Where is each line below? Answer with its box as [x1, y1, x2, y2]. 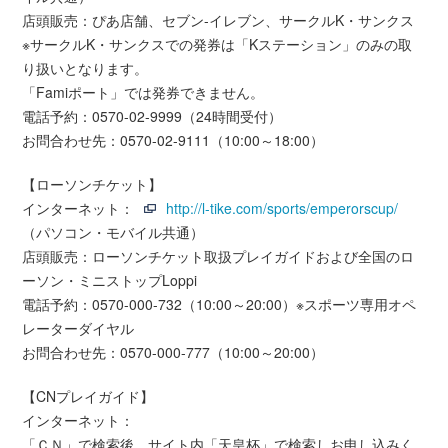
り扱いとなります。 [22, 57, 149, 78]
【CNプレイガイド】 [22, 385, 155, 406]
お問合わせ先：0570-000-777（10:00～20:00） [22, 341, 325, 362]
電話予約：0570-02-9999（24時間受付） [22, 105, 283, 126]
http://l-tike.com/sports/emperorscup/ [166, 197, 399, 218]
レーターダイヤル [22, 317, 135, 338]
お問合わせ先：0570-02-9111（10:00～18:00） [22, 129, 325, 150]
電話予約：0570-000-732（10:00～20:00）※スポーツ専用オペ [22, 293, 417, 314]
